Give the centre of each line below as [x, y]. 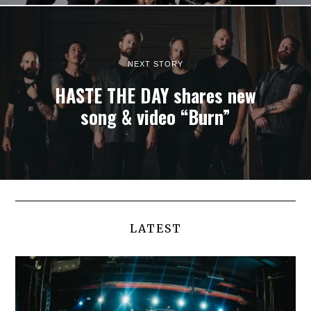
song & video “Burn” [155, 117]
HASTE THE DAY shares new [155, 95]
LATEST [155, 228]
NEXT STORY [155, 64]
